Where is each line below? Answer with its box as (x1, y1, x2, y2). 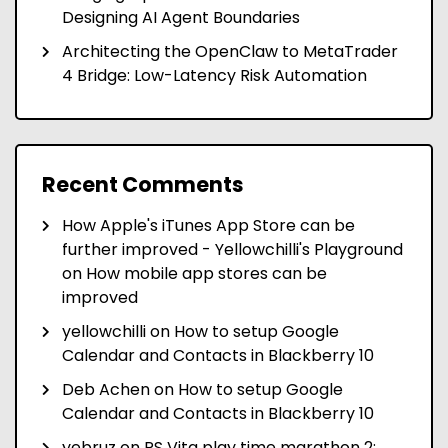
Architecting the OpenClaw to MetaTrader (62, 40, 398, 64)
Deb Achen (62, 378, 150, 402)
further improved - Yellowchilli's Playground (62, 238, 403, 262)
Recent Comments (42, 170, 244, 200)
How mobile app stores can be (86, 262, 327, 286)
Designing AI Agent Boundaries (62, 6, 300, 30)
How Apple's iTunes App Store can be (62, 214, 355, 238)
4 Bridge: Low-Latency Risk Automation (62, 64, 367, 88)
